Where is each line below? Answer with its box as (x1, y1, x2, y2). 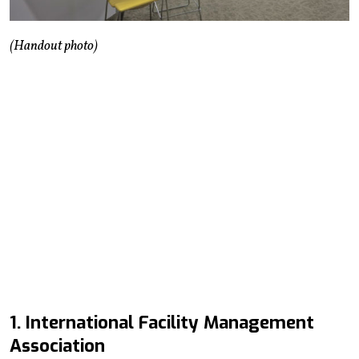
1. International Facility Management (10, 310, 314, 334)
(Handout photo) (10, 36, 98, 55)
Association (10, 333, 105, 357)
